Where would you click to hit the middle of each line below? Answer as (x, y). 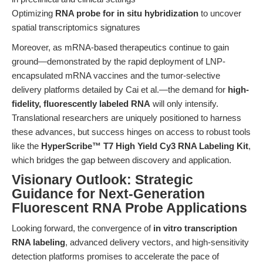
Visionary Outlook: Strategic (102, 180)
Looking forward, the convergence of (82, 228)
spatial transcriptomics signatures (76, 27)
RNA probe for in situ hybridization (127, 13)
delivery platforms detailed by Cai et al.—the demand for (120, 90)
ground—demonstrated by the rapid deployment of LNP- (119, 61)
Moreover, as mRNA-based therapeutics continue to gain (120, 47)
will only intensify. (184, 104)
